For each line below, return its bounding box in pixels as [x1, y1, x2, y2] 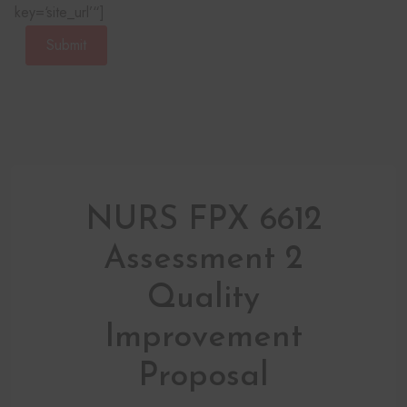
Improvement [104, 321, 303, 354]
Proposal [138, 360, 269, 393]
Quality [147, 282, 260, 315]
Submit [46, 34, 86, 55]
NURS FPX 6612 [84, 203, 323, 237]
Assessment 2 [104, 243, 303, 276]
